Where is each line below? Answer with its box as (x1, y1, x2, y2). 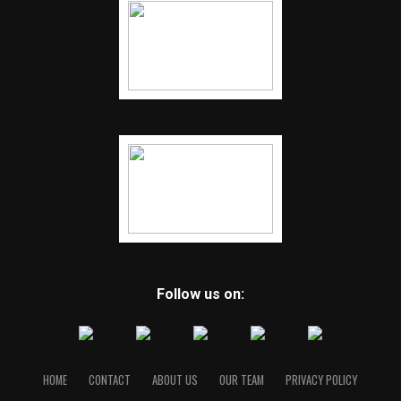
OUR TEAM (219, 371, 265, 388)
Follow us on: (156, 285, 244, 303)
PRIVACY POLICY (286, 371, 358, 388)
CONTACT (89, 371, 132, 388)
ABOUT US (152, 371, 199, 388)
